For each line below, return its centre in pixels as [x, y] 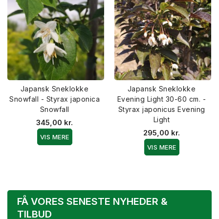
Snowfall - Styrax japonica [55, 99]
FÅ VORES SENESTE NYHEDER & [92, 201]
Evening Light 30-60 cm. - [162, 99]
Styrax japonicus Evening [162, 109]
